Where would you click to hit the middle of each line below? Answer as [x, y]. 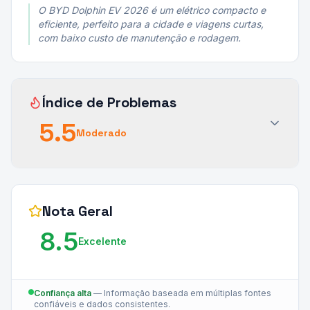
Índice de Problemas [109, 102]
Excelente [102, 241]
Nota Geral [77, 211]
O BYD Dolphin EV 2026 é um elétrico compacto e [152, 10]
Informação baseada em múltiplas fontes [188, 293]
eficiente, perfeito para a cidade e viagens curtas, [151, 24]
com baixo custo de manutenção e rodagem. [139, 38]
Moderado [101, 133]
